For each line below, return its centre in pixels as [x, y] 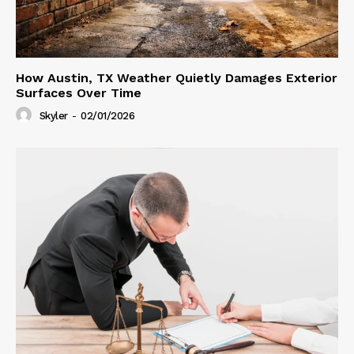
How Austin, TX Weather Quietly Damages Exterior [177, 77]
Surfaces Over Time [79, 92]
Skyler [53, 116]
